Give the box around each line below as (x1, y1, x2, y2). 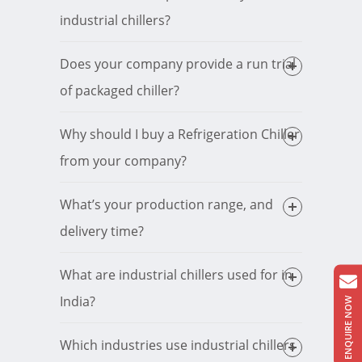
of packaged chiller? (137, 82, 179, 100)
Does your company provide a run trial (60, 55, 296, 74)
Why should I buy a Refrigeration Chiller (60, 125, 300, 144)
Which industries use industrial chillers (60, 336, 296, 355)
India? (60, 293, 95, 311)
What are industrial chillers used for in (60, 266, 293, 284)
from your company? (124, 152, 187, 170)
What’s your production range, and (60, 196, 273, 214)
